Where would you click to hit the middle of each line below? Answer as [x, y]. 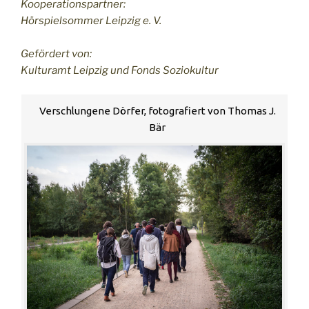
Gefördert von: [56, 54]
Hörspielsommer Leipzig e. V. [91, 21]
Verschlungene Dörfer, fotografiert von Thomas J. [157, 110]
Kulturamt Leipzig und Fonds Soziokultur [120, 71]
